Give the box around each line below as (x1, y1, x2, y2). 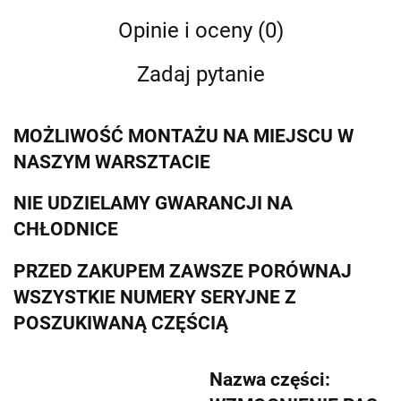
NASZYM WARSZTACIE (13, 150, 210, 173)
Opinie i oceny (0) (117, 18, 284, 44)
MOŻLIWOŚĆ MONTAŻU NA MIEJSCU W (13, 124, 354, 147)
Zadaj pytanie (136, 62, 265, 88)
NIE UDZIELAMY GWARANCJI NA (13, 192, 293, 215)
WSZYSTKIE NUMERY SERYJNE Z (13, 286, 296, 308)
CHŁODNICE (13, 218, 118, 241)
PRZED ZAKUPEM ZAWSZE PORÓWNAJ (13, 260, 352, 282)
